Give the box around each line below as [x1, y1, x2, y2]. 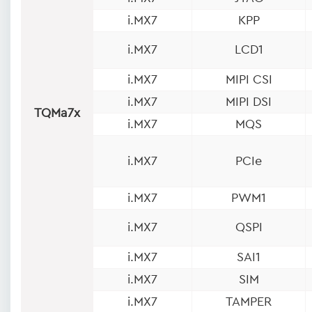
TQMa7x [33, 106, 80, 119]
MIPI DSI [226, 95, 272, 108]
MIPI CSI [225, 72, 272, 86]
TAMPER [226, 295, 272, 308]
